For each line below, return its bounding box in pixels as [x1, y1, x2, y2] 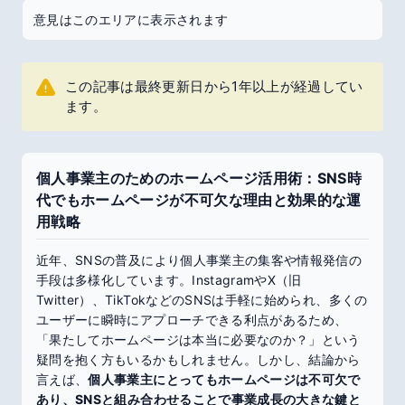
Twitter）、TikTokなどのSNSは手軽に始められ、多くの [36, 292, 368, 307]
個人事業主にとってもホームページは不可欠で [88, 372, 361, 387]
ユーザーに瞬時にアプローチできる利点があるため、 [36, 312, 348, 327]
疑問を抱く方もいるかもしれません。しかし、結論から [36, 352, 361, 367]
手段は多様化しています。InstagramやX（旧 [36, 272, 302, 287]
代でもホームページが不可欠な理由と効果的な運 [36, 191, 362, 209]
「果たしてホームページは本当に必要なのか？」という [36, 332, 361, 347]
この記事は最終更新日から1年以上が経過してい [65, 78, 363, 95]
